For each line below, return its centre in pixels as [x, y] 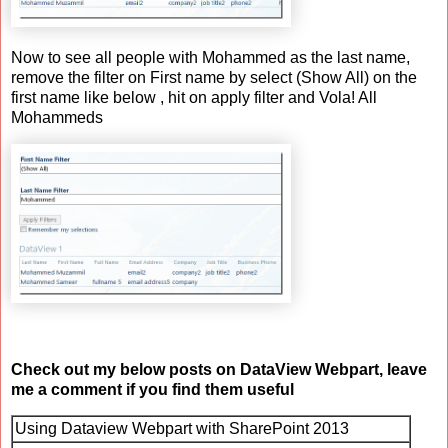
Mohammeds [57, 118]
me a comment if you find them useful [154, 389]
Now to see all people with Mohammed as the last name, [210, 58]
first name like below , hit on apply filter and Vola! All [194, 98]
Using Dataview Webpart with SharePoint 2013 [182, 429]
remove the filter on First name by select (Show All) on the [214, 78]
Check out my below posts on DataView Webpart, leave [219, 369]
